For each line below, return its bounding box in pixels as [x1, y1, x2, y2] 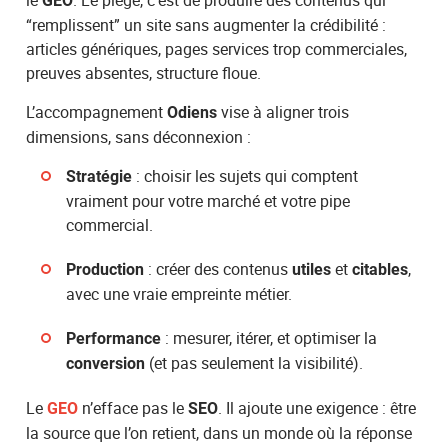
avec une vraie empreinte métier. [66, 282, 293, 305]
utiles [292, 259, 332, 279]
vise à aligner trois [217, 100, 350, 123]
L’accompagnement [26, 100, 168, 123]
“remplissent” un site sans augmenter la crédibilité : [26, 13, 387, 36]
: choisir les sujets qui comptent [132, 164, 359, 187]
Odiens [167, 102, 218, 122]
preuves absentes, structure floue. [26, 61, 262, 84]
